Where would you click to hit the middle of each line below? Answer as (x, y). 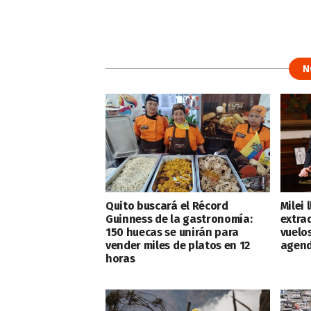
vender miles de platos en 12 (178, 245)
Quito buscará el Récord (167, 205)
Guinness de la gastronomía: (179, 219)
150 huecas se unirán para (172, 232)
